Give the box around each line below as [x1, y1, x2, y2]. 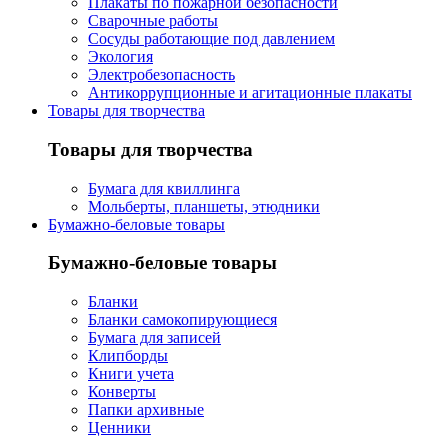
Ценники [88, 419, 151, 436]
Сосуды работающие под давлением [88, 30, 335, 48]
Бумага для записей [88, 329, 221, 346]
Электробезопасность [88, 66, 235, 84]
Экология [88, 48, 153, 66]
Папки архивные [88, 401, 204, 418]
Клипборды [88, 347, 168, 364]
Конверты [88, 383, 156, 400]
